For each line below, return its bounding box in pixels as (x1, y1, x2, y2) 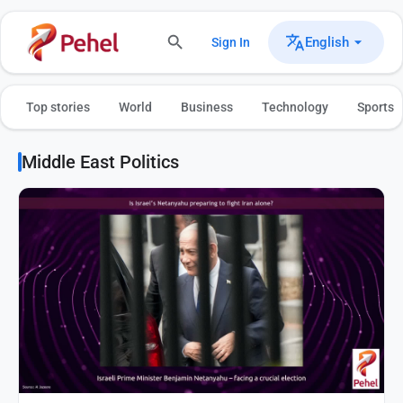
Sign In (211, 35, 250, 49)
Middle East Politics (22, 151, 179, 173)
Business (181, 100, 233, 114)
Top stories (26, 100, 90, 114)
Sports (357, 100, 394, 114)
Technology (262, 100, 328, 114)
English (305, 34, 349, 50)
